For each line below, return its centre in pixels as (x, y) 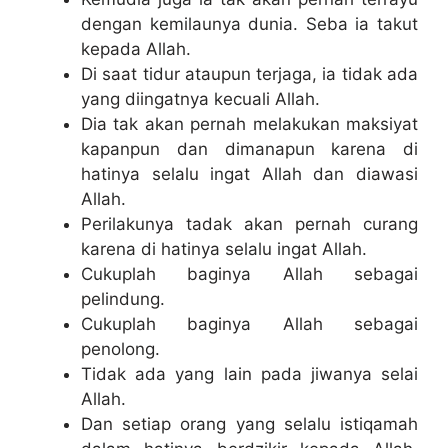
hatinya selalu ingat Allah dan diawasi (249, 174)
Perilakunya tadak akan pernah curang (249, 224)
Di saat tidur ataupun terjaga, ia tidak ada (249, 74)
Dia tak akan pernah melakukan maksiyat (249, 124)
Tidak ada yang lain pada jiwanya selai (249, 374)
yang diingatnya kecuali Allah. (200, 99)
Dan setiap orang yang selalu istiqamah (249, 424)
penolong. (120, 349)
